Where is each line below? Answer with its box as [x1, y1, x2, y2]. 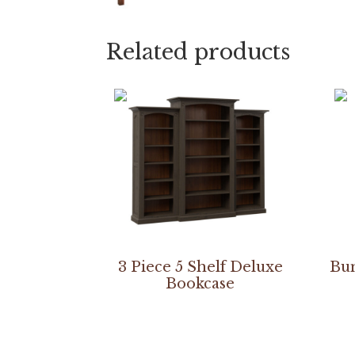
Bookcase [166, 274, 235, 292]
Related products [106, 39, 291, 66]
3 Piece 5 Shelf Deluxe [117, 258, 283, 276]
